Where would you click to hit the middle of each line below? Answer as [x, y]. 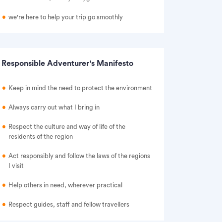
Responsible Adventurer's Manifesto [67, 63]
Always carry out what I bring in [54, 107]
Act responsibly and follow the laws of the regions [79, 156]
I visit [16, 166]
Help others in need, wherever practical [65, 185]
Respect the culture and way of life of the [67, 127]
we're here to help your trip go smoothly [66, 17]
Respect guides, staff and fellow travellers [69, 204]
